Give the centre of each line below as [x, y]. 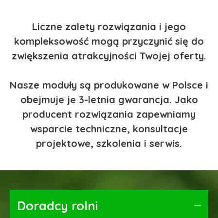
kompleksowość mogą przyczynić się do [109, 41]
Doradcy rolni [57, 205]
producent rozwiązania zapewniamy [109, 114]
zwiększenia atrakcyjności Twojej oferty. [109, 55]
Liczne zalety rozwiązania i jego [109, 26]
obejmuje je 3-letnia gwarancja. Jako [109, 99]
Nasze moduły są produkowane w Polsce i [109, 85]
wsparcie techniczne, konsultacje [109, 128]
